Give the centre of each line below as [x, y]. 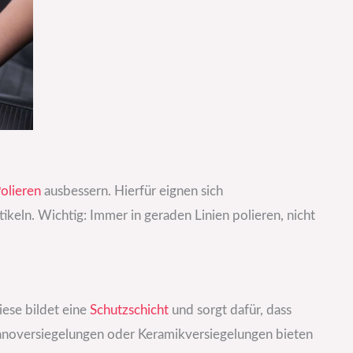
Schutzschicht [129, 310]
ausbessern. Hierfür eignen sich [132, 191]
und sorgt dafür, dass [230, 310]
